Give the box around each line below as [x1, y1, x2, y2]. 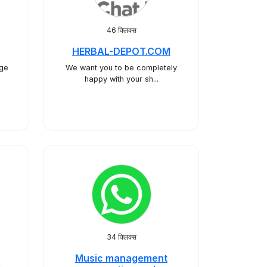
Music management [75, 252, 167, 264]
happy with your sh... [84, 74, 159, 83]
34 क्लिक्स [106, 232, 136, 241]
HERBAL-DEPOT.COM [72, 45, 170, 57]
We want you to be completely [66, 63, 177, 72]
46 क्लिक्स [106, 26, 136, 35]
